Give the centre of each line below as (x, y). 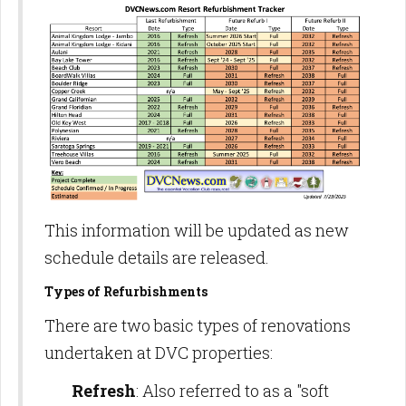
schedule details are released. (159, 257)
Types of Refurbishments (126, 291)
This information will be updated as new (197, 230)
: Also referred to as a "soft (232, 390)
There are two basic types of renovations (198, 325)
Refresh (104, 390)
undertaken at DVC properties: (159, 352)
